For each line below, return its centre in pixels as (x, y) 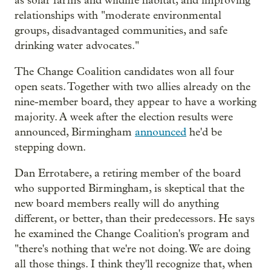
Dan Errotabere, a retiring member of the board (128, 174)
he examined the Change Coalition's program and (132, 234)
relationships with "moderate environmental (118, 16)
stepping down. (50, 148)
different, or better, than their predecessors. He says (135, 219)
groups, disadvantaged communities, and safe (121, 31)
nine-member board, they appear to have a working (135, 102)
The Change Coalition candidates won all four (124, 72)
